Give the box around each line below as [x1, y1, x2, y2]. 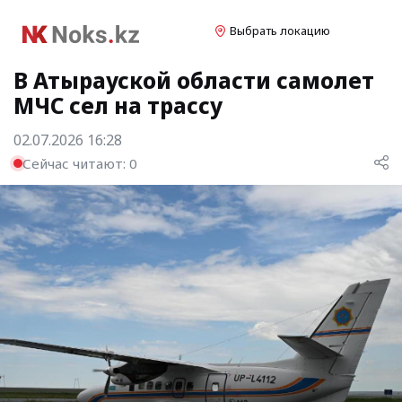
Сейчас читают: [22, 153, 129, 172]
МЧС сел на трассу [13, 91, 223, 120]
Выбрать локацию [230, 22, 330, 39]
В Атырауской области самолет [13, 66, 374, 95]
